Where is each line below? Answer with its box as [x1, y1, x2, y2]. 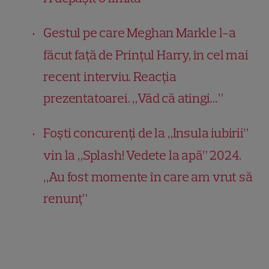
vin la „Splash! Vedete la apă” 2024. [43, 147, 242, 164]
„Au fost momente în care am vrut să [43, 169, 253, 186]
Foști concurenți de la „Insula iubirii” [43, 125, 249, 142]
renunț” [43, 190, 88, 207]
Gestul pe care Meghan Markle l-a [43, 25, 237, 41]
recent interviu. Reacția [43, 68, 177, 85]
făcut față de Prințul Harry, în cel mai [43, 47, 249, 64]
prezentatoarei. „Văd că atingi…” [43, 90, 224, 107]
